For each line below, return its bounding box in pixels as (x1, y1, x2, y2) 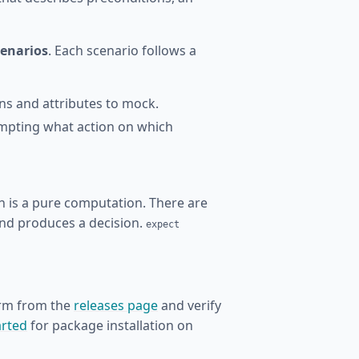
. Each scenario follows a (48, 41, 196, 59)
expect (146, 218, 179, 230)
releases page (74, 296, 158, 314)
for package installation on (27, 317, 193, 334)
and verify (158, 296, 221, 314)
